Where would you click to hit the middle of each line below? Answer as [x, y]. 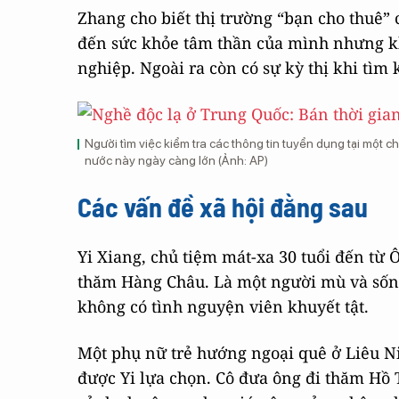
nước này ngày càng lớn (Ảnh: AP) [176, 160]
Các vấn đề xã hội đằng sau [223, 207]
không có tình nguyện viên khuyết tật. [223, 306]
